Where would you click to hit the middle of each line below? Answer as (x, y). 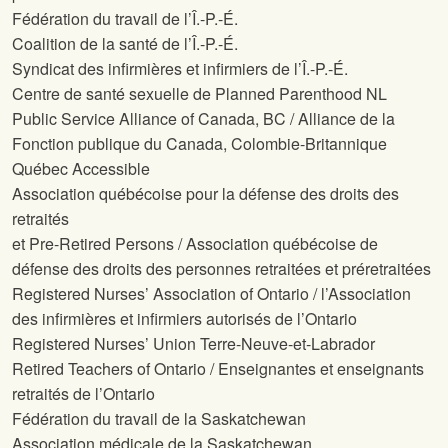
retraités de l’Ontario (83, 394)
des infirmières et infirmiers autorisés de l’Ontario (184, 319)
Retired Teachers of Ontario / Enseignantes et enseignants (218, 369)
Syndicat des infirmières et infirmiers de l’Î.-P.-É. (180, 69)
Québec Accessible (81, 169)
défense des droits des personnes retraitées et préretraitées (221, 269)
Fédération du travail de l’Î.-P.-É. (125, 19)
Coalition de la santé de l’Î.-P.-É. (125, 44)
